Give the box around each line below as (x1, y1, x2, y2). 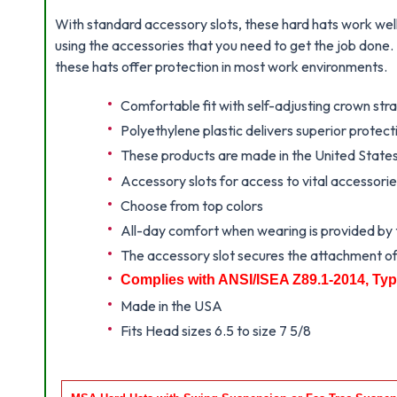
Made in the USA (120, 296, 222, 315)
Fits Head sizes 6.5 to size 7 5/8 (120, 321, 311, 339)
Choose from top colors (120, 196, 263, 214)
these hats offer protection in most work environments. (55, 58, 388, 75)
